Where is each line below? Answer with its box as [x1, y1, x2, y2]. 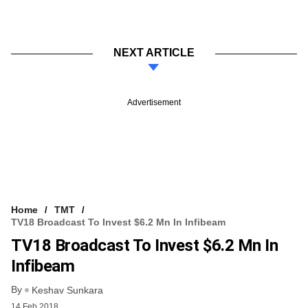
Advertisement [127, 97, 181, 107]
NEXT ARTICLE [113, 46, 195, 58]
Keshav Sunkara [32, 285, 103, 296]
